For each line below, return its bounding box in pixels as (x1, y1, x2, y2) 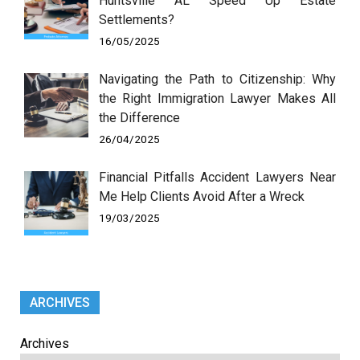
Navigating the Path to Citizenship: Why (98, 71, 336, 87)
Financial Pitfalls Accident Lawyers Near (98, 169, 336, 185)
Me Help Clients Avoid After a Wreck (98, 188, 305, 204)
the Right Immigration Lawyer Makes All (98, 90, 336, 106)
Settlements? (98, 11, 174, 27)
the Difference (98, 109, 180, 125)
